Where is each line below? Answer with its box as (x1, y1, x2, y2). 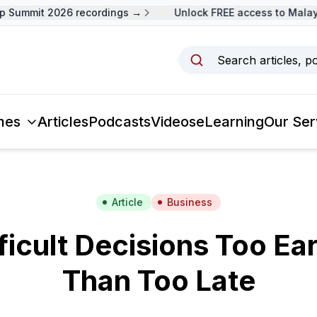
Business (167, 196, 212, 208)
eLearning (195, 113, 264, 130)
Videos (150, 113, 196, 130)
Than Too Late (62, 263, 255, 298)
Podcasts (88, 113, 151, 130)
